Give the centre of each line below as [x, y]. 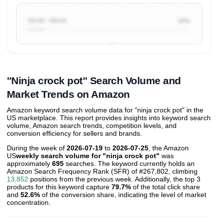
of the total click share [165, 187]
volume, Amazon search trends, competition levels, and [92, 126]
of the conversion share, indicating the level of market [123, 195]
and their [160, 63]
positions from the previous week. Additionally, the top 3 [114, 179]
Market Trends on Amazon [68, 94]
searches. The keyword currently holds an [129, 164]
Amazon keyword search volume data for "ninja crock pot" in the [105, 110]
